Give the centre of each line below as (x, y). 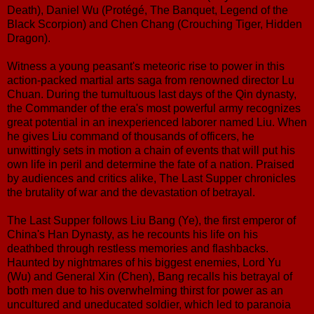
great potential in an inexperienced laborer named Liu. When (157, 122)
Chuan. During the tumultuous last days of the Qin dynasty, (152, 94)
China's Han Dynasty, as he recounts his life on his (132, 234)
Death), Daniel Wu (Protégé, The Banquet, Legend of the (148, 10)
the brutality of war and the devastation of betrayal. (131, 192)
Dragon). (29, 38)
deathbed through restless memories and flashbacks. (138, 248)
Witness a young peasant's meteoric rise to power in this (146, 66)
